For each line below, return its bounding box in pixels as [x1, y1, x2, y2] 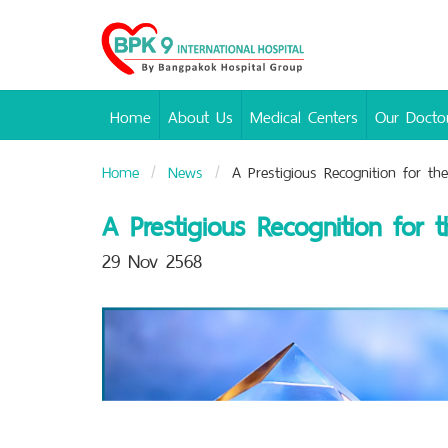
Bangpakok [111, 31, 170, 56]
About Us [168, 100, 233, 130]
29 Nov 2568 [102, 241, 202, 276]
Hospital [111, 51, 153, 76]
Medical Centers [250, 100, 358, 130]
